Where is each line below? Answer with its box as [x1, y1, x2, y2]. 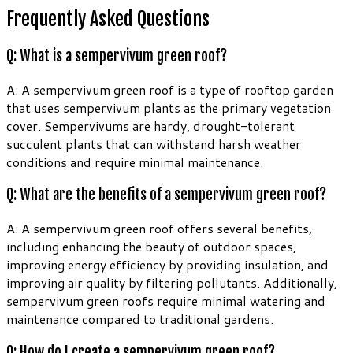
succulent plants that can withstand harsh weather [6, 134, 301, 153]
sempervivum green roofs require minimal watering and [6, 292, 325, 310]
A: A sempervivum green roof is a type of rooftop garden [6, 80, 333, 98]
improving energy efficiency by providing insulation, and [6, 255, 329, 273]
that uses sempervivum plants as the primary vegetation [6, 98, 331, 117]
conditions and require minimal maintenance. [6, 152, 263, 171]
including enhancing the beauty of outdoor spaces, [6, 237, 296, 255]
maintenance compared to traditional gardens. [6, 310, 273, 328]
